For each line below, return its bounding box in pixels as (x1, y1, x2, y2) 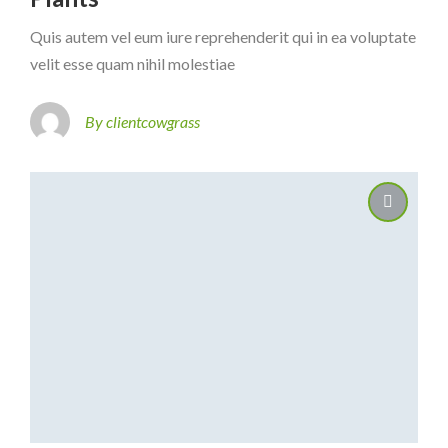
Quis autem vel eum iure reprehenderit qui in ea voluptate (30, 26, 416, 46)
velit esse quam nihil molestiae (30, 53, 235, 73)
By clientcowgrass (85, 112, 200, 132)
